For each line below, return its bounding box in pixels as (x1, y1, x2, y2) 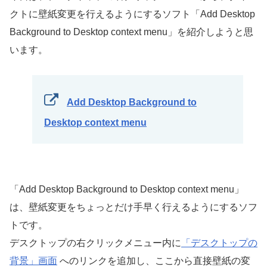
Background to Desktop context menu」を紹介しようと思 (10, 26, 253, 37)
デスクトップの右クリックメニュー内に (10, 238, 181, 249)
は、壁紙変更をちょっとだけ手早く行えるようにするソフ (10, 202, 257, 213)
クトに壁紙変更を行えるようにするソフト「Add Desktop (10, 8, 255, 19)
